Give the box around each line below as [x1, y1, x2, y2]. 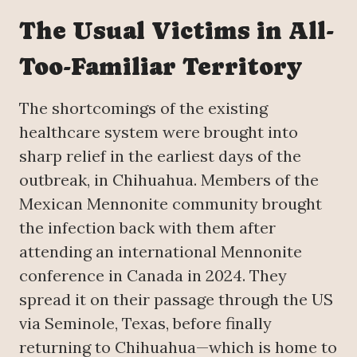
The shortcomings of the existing [19, 98, 268, 118]
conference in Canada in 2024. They [19, 265, 287, 285]
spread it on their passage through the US [19, 289, 333, 309]
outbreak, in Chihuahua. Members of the [19, 170, 319, 190]
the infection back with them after [19, 218, 276, 237]
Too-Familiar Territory [19, 53, 302, 80]
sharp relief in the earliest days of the [19, 146, 301, 166]
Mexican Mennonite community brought [19, 194, 322, 214]
